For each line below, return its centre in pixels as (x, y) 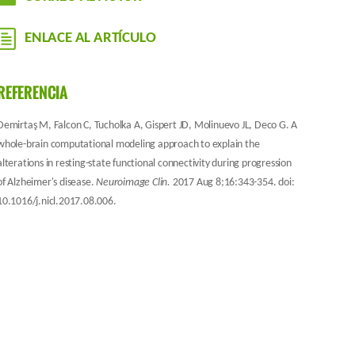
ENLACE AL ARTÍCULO (90, 38)
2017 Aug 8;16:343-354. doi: (233, 183)
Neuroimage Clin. (134, 183)
